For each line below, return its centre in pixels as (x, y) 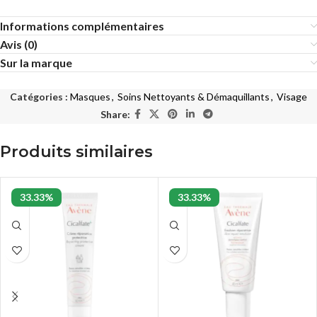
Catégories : (39, 97)
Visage (292, 97)
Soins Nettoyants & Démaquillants (194, 97)
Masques (90, 97)
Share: (115, 114)
